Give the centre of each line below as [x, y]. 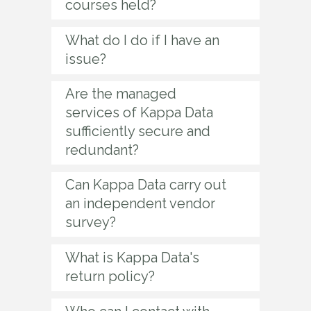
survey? [91, 222]
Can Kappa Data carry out [146, 185]
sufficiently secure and [138, 131]
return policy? [110, 276]
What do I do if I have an [142, 40]
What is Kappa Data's [132, 258]
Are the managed [121, 94]
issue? [86, 59]
